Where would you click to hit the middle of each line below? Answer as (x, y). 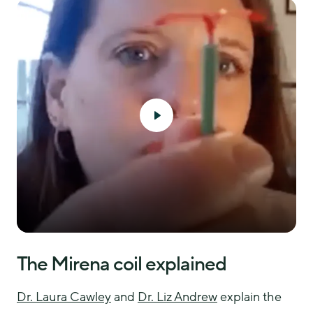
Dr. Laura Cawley (64, 297)
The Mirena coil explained (122, 264)
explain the (249, 297)
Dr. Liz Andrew (177, 297)
